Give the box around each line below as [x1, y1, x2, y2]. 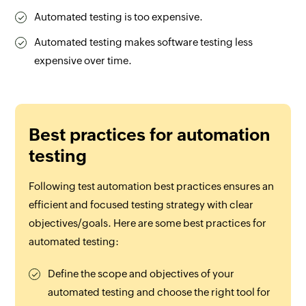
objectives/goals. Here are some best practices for [29, 217, 267, 229]
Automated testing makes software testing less [34, 36, 253, 48]
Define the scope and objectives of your [48, 267, 235, 279]
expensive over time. [34, 54, 133, 66]
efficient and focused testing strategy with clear [29, 198, 254, 210]
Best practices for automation [29, 124, 271, 144]
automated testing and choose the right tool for [48, 286, 271, 298]
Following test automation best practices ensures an [29, 180, 275, 192]
